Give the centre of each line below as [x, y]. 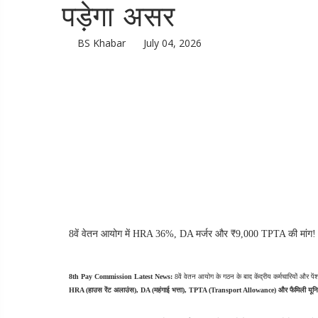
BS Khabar [100, 43]
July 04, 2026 [172, 43]
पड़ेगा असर [118, 19]
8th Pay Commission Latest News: [121, 276]
